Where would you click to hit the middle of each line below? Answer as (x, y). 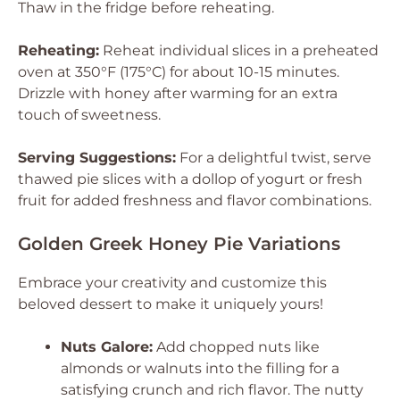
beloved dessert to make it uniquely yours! (171, 304)
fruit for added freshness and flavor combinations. (195, 200)
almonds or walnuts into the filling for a (200, 368)
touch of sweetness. (89, 115)
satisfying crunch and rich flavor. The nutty (212, 390)
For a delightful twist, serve (274, 158)
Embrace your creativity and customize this (172, 283)
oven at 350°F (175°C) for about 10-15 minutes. (179, 72)
